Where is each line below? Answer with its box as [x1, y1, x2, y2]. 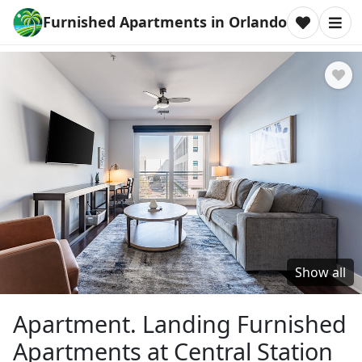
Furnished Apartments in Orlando [43, 12, 288, 32]
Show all [295, 263, 346, 281]
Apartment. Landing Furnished [13, 308, 347, 339]
